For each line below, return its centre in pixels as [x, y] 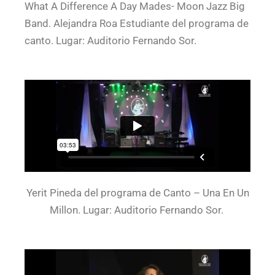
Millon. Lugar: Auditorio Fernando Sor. [137, 210]
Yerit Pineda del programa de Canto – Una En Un [137, 193]
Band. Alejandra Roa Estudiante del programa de [137, 23]
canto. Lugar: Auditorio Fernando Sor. [112, 41]
